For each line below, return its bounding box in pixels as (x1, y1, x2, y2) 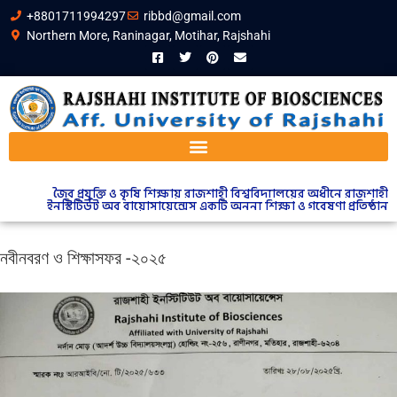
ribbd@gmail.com (144, 9, 241, 23)
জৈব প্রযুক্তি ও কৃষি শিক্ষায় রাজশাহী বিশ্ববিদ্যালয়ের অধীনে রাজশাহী (53, 183, 388, 204)
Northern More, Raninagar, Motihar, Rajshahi (27, 28, 270, 43)
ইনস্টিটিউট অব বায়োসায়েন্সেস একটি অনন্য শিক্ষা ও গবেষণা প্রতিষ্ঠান (47, 195, 388, 216)
